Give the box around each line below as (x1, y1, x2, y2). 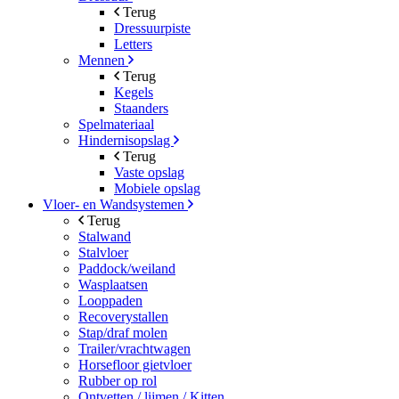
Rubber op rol (78, 372, 157, 388)
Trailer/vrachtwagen (78, 340, 191, 356)
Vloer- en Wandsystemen (43, 196, 188, 212)
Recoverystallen (78, 308, 168, 324)
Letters (114, 36, 152, 52)
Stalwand (78, 228, 131, 244)
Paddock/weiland (78, 260, 175, 276)
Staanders (114, 100, 168, 116)
